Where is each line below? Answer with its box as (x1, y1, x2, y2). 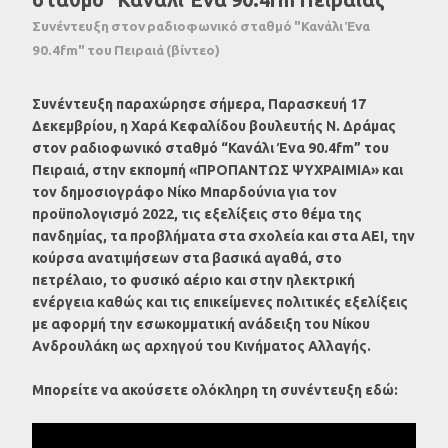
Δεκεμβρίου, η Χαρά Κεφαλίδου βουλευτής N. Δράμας (32, 118, 396, 134)
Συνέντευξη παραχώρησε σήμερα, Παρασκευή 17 (32, 96, 366, 112)
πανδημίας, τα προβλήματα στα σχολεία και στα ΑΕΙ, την (32, 228, 415, 244)
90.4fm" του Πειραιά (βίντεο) (32, 42, 220, 58)
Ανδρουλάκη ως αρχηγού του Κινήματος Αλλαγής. (32, 338, 380, 354)
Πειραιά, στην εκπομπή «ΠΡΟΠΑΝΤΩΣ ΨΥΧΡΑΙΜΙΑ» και (32, 162, 403, 178)
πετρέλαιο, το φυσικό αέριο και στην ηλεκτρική (32, 272, 355, 288)
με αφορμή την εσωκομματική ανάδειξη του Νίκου (32, 316, 370, 332)
